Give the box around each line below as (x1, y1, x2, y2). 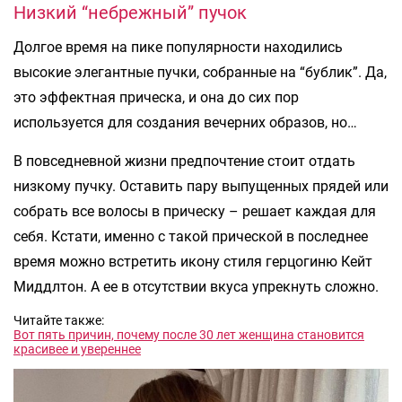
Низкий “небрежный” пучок (13, 2, 247, 24)
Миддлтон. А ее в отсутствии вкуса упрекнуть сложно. (13, 278, 379, 296)
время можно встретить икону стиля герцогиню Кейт (13, 253, 372, 271)
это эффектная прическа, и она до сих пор (13, 89, 299, 107)
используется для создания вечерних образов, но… (13, 114, 357, 132)
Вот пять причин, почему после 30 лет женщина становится (13, 328, 364, 343)
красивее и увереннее (13, 342, 141, 357)
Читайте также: (13, 313, 104, 328)
